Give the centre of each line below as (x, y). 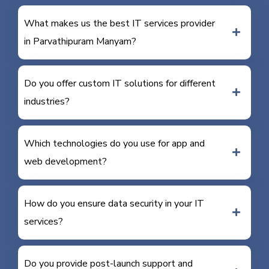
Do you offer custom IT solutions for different (120, 83)
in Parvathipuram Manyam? (80, 41)
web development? (65, 161)
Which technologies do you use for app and (114, 143)
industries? (47, 101)
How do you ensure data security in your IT (114, 203)
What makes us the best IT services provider (119, 23)
